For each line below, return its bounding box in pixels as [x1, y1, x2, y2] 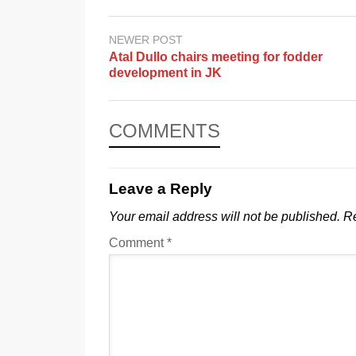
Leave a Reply [109, 180, 212, 198]
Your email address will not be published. [109, 210, 340, 224]
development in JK [109, 66, 222, 80]
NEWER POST [109, 33, 183, 46]
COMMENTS [109, 120, 220, 142]
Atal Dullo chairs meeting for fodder [109, 50, 323, 64]
